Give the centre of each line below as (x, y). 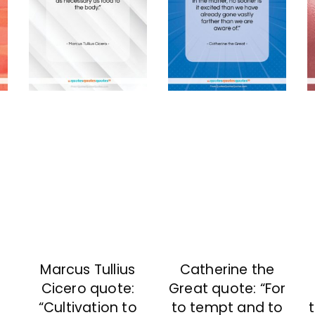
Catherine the (227, 269)
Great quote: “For (227, 288)
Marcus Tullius (88, 269)
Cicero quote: (88, 288)
